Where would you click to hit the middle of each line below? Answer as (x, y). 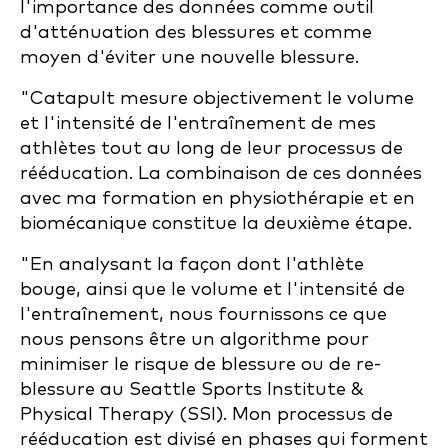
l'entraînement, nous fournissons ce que (203, 314)
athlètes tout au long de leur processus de (211, 148)
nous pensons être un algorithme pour (194, 339)
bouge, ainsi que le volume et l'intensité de (212, 289)
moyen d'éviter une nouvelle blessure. (189, 57)
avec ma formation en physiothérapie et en (217, 198)
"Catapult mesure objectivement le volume (217, 98)
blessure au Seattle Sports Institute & (192, 389)
